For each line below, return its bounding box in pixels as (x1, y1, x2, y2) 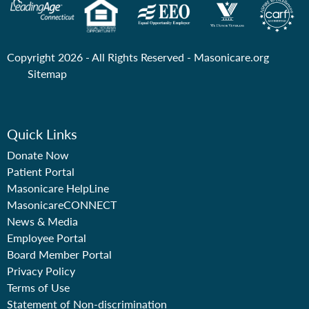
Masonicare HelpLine (7, 180, 109, 197)
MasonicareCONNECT (7, 197, 117, 213)
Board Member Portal (7, 246, 112, 263)
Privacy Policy (7, 263, 75, 279)
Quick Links (7, 124, 77, 144)
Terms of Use (7, 279, 70, 296)
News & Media (7, 213, 78, 230)
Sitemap (28, 66, 67, 82)
